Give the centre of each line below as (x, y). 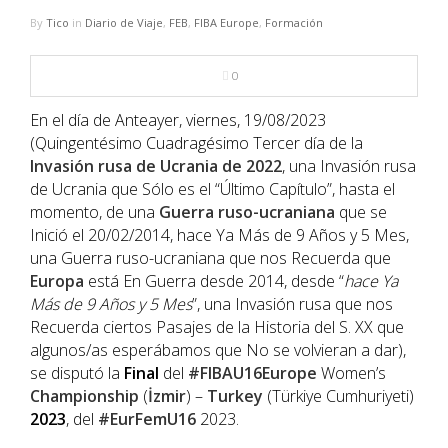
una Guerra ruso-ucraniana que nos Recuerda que (210, 258)
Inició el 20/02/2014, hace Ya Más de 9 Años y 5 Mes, (219, 235)
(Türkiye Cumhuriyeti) (338, 396)
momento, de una (94, 212)
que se (361, 212)
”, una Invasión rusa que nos (292, 304)
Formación (294, 23)
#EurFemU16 (147, 419)
